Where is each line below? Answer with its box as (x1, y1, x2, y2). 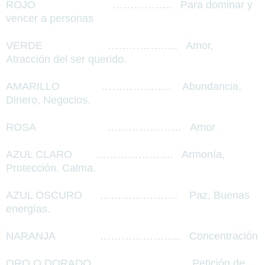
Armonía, (179, 148, 225, 161)
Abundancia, (180, 80, 241, 93)
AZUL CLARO (6, 148, 72, 161)
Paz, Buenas (186, 189, 250, 202)
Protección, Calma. (6, 162, 96, 174)
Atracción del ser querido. (6, 53, 127, 66)
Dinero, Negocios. (6, 94, 91, 106)
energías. (6, 203, 50, 215)
